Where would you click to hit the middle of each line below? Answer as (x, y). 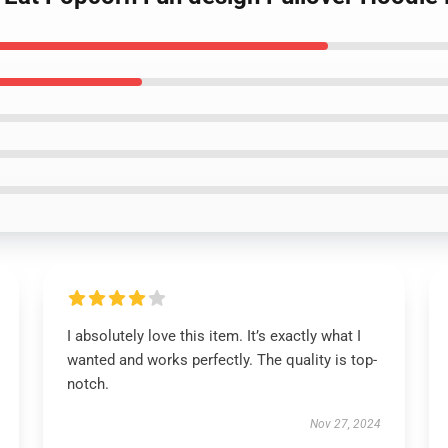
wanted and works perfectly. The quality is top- (221, 360)
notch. (87, 384)
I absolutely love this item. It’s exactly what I (213, 336)
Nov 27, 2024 (346, 424)
